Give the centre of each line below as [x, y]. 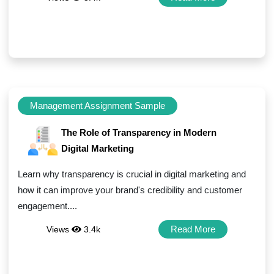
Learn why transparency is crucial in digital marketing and [132, 174]
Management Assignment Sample [98, 106]
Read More [193, 229]
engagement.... [48, 206]
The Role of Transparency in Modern [139, 132]
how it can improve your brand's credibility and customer [130, 190]
